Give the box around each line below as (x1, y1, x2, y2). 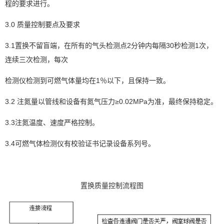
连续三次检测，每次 (5, 55, 68, 63)
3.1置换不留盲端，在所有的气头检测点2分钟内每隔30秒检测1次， (5, 41, 213, 49)
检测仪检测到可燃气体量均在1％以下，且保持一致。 (5, 76, 170, 84)
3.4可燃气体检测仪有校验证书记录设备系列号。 (5, 139, 155, 147)
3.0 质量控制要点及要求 (5, 20, 80, 28)
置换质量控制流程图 (80, 181, 143, 189)
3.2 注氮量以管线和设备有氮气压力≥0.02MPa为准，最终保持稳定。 (5, 97, 217, 105)
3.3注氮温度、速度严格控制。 (5, 118, 99, 126)
